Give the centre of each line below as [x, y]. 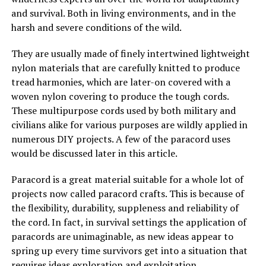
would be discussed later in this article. [94, 153]
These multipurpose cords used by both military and [123, 110]
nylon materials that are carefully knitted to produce [125, 67]
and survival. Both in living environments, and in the [123, 13]
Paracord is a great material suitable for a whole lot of [127, 179]
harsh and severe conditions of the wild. [96, 27]
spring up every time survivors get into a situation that [129, 250]
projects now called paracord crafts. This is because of [127, 193]
